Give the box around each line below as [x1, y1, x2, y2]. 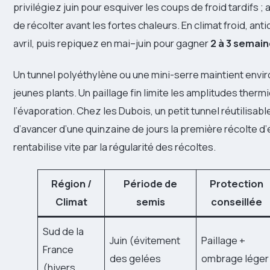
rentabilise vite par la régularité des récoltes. [13, 140, 216, 154]
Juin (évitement [110, 233, 181, 248]
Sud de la [43, 224, 84, 239]
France [43, 242, 74, 257]
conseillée [210, 195, 262, 209]
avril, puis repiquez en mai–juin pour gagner [13, 36, 210, 51]
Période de [124, 177, 177, 191]
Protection [209, 177, 263, 191]
